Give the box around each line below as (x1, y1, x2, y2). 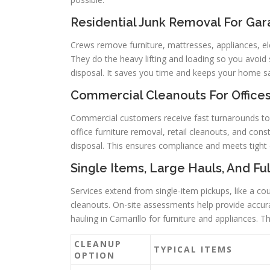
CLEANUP (74, 238, 122, 250)
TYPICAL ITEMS (154, 243, 233, 256)
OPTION (74, 250, 115, 262)
